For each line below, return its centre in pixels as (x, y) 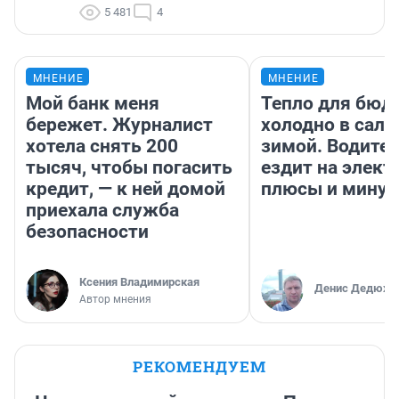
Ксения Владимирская (139, 282)
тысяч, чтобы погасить (129, 168)
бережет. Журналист (119, 125)
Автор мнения (115, 300)
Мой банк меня (93, 104)
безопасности (87, 232)
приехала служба (102, 211)
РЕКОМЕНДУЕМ (199, 367)
